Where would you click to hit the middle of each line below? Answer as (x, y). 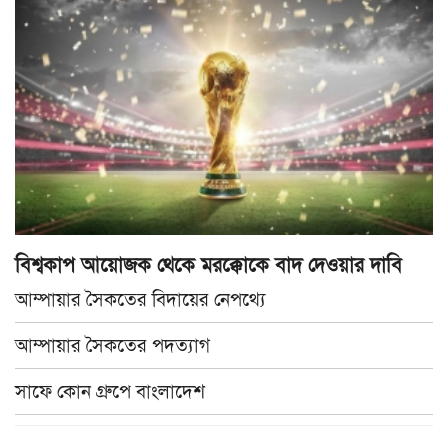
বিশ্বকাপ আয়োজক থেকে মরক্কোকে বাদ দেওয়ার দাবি (208, 265)
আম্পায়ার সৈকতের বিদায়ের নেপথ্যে (140, 299)
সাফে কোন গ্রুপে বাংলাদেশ (110, 391)
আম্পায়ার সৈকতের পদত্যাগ (112, 345)
